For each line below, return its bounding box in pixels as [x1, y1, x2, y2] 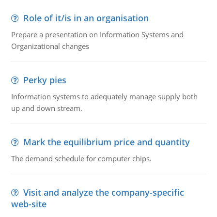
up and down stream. [11, 103, 82, 113]
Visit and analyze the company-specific [23, 186, 184, 198]
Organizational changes [11, 41, 89, 51]
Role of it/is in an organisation [23, 12, 149, 24]
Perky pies [23, 74, 66, 86]
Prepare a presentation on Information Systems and [11, 30, 184, 39]
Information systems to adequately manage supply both [11, 92, 198, 101]
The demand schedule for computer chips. [11, 154, 152, 163]
